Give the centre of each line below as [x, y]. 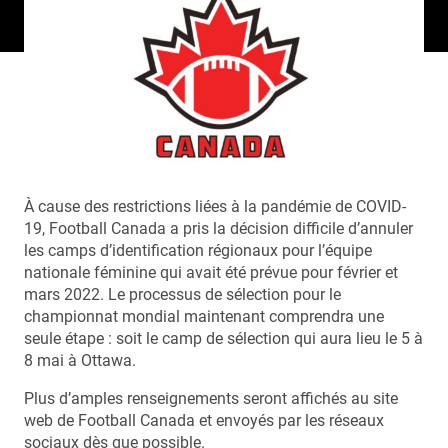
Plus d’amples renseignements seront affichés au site [211, 398]
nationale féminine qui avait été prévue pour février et [211, 272]
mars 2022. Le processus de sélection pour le [182, 294]
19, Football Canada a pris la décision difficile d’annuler [218, 228]
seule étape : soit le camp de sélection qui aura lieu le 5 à [223, 338]
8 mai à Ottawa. [80, 360]
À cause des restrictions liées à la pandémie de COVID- [215, 206]
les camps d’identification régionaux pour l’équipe [198, 250]
